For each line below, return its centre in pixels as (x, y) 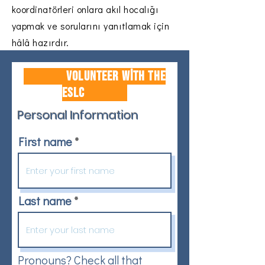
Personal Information (78, 115)
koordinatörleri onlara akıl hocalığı (85, 9)
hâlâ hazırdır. (41, 42)
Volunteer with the (95, 76)
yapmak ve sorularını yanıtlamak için (91, 26)
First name (45, 141)
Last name (45, 201)
